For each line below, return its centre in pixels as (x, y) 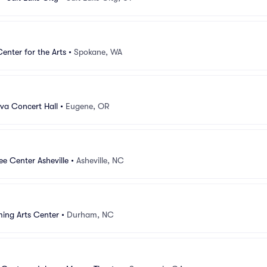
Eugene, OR (87, 106)
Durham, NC (90, 214)
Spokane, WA (98, 52)
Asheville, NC (100, 160)
